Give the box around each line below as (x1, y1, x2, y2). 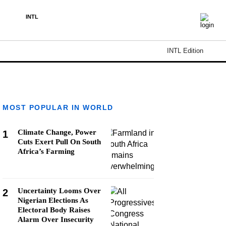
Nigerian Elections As (18, 196, 88, 204)
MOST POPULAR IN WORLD (3, 103, 114, 111)
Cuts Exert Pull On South (18, 138, 101, 146)
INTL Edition (167, 47, 203, 54)
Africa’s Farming (18, 147, 75, 155)
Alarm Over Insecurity (18, 215, 94, 223)
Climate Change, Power (18, 128, 96, 136)
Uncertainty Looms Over (18, 187, 101, 195)
